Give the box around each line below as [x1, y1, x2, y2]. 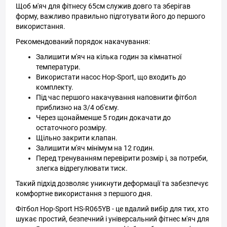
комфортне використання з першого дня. [16, 190, 153, 198]
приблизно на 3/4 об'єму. [36, 103, 119, 111]
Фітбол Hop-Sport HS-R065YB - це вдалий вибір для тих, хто [16, 205, 209, 213]
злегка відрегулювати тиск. [36, 164, 128, 172]
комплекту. [36, 83, 73, 91]
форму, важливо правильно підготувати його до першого [16, 12, 205, 20]
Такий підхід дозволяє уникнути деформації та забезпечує [16, 179, 209, 187]
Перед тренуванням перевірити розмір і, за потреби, [36, 154, 208, 162]
